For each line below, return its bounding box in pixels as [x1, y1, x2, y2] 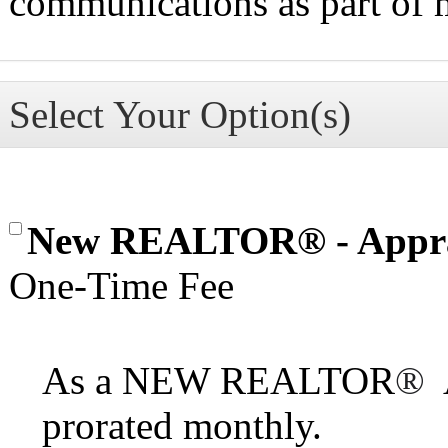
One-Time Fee [9, 263, 234, 307]
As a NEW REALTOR [42, 358, 395, 402]
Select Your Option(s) [9, 92, 351, 136]
